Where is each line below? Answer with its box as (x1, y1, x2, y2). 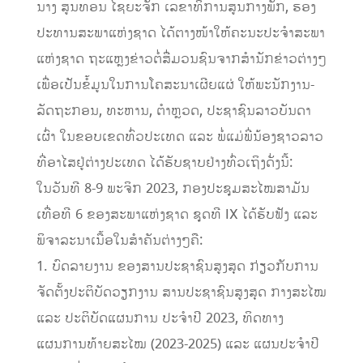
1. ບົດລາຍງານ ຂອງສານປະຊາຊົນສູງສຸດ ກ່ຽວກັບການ (36, 257, 318, 277)
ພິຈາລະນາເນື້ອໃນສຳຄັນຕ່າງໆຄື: (36, 231, 203, 251)
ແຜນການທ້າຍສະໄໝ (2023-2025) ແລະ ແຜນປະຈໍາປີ (36, 335, 319, 355)
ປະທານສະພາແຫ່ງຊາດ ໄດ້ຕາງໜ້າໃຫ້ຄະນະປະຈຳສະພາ (36, 23, 325, 44)
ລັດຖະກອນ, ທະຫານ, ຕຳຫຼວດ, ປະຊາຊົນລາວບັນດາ (36, 101, 311, 122)
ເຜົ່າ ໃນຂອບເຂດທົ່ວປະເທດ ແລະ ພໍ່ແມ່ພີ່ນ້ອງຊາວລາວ (36, 127, 323, 147)
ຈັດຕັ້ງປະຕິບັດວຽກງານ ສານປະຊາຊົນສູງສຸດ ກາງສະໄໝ (36, 283, 327, 303)
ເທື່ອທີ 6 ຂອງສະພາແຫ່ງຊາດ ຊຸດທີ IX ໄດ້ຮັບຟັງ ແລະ (36, 205, 318, 225)
